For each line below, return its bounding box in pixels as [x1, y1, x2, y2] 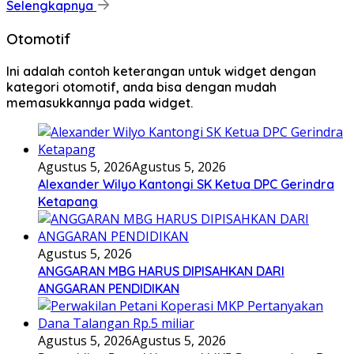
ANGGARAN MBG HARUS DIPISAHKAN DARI [38, 262, 284, 279]
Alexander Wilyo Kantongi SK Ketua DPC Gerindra [38, 175, 334, 192]
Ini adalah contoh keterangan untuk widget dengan [6, 62, 316, 79]
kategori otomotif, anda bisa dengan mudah [6, 78, 277, 95]
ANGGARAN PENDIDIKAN [38, 280, 179, 296]
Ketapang [38, 193, 98, 209]
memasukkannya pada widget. [6, 94, 193, 111]
